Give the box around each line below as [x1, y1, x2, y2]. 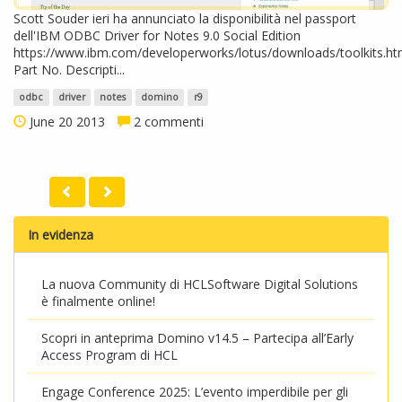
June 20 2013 [26, 113, 105, 130]
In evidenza [28, 226, 93, 243]
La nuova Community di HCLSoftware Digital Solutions [41, 275, 358, 293]
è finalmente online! [41, 293, 155, 310]
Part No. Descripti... [13, 61, 125, 78]
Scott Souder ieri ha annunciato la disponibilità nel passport [13, 10, 356, 27]
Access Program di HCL [41, 346, 178, 363]
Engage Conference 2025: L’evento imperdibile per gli [41, 383, 348, 400]
